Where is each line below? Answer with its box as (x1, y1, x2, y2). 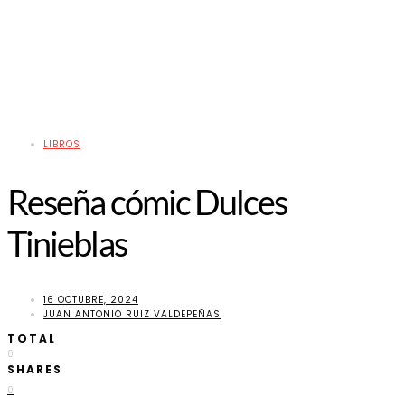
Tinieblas (7, 222, 127, 265)
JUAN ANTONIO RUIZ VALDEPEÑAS (43, 306, 221, 321)
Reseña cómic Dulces (7, 181, 287, 223)
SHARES (7, 361, 62, 377)
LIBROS (43, 137, 80, 152)
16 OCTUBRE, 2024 (43, 292, 138, 306)
